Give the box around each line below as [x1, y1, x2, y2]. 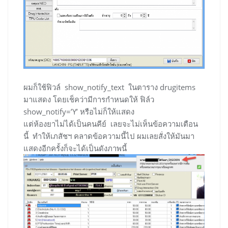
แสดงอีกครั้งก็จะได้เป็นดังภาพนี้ [23, 143, 127, 154]
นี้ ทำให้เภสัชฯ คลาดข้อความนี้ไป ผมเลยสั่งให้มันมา [23, 131, 194, 141]
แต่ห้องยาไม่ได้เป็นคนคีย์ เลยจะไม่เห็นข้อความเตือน [23, 119, 198, 129]
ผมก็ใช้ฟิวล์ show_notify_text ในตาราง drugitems [23, 82, 195, 93]
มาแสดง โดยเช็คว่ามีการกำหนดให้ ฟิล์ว [23, 94, 154, 105]
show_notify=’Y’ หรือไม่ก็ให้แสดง [23, 106, 134, 117]
